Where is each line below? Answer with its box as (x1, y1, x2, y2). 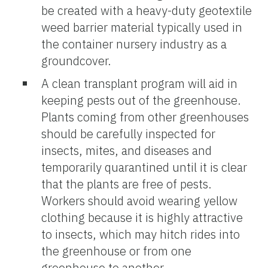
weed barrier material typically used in (41, 19, 242, 35)
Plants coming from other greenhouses (41, 108, 249, 125)
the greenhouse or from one (41, 242, 191, 259)
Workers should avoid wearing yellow (41, 192, 237, 209)
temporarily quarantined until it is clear (41, 159, 247, 175)
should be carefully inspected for (41, 125, 215, 142)
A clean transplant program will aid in (41, 75, 237, 92)
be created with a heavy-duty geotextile (41, 2, 252, 19)
